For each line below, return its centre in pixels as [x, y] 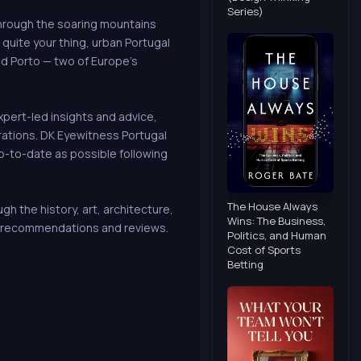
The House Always [272, 206]
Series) [245, 11]
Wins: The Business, [276, 220]
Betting [245, 264]
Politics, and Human [277, 235]
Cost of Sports [264, 249]
